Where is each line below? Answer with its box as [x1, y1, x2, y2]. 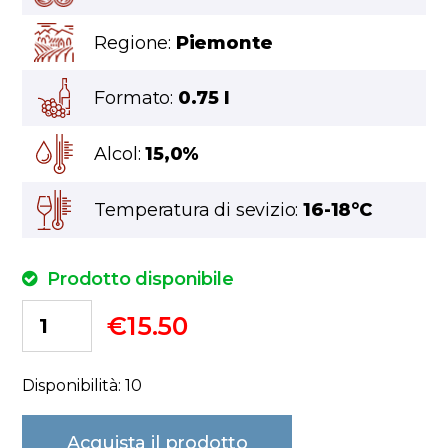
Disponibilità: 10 [22, 376, 143, 396]
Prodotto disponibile [42, 268, 234, 291]
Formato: [94, 87, 178, 110]
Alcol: [94, 143, 146, 166]
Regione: [94, 31, 176, 54]
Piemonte [175, 31, 273, 54]
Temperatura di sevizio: [94, 199, 304, 222]
